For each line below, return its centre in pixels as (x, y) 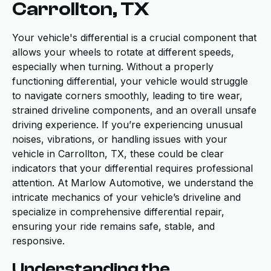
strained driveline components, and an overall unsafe (134, 110)
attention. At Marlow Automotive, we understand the (133, 183)
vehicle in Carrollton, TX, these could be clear (118, 154)
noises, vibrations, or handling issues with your (120, 139)
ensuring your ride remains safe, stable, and (113, 226)
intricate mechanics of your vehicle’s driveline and (126, 197)
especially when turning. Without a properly (113, 67)
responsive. (38, 241)
